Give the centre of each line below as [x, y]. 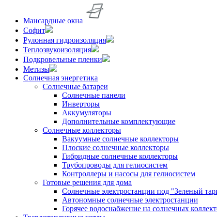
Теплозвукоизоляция [57, 49]
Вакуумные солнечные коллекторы [120, 139]
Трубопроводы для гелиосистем [115, 165]
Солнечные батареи [75, 86]
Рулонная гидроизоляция [65, 40]
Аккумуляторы [87, 112]
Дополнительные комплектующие [119, 121]
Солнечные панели [94, 95]
